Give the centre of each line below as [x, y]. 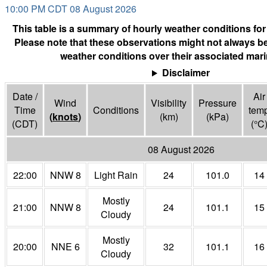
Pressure [218, 103]
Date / [25, 97]
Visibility [169, 103]
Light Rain [116, 175]
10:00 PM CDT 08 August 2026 [71, 9]
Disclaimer [186, 73]
